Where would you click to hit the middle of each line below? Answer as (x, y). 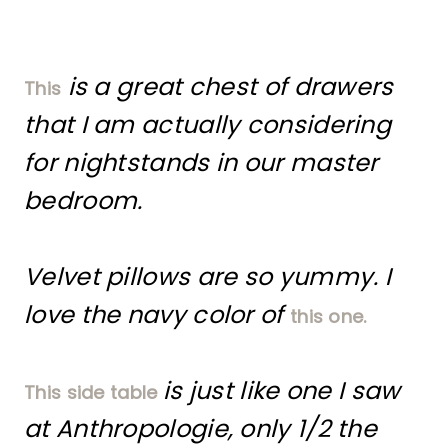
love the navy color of (157, 314)
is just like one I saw (281, 390)
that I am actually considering (207, 124)
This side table (93, 392)
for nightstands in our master (201, 162)
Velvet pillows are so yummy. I (207, 276)
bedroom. (83, 200)
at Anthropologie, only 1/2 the (200, 428)
